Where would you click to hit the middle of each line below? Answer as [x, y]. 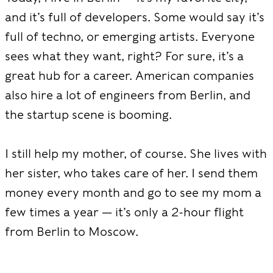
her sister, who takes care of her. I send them [131, 173]
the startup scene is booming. [88, 114]
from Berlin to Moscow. [72, 232]
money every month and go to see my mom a [133, 193]
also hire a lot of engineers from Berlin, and [128, 95]
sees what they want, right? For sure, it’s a [124, 56]
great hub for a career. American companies [129, 75]
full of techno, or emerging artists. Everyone [130, 36]
